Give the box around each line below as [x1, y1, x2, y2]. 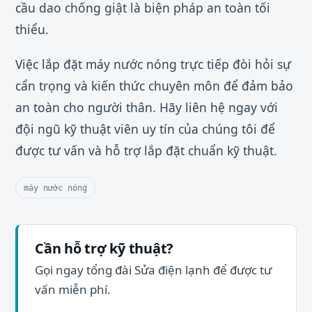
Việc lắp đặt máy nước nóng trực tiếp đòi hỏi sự [15, 55, 291, 72]
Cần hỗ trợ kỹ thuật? [35, 238, 173, 258]
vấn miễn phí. [35, 281, 111, 297]
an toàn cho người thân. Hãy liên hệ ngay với [15, 98, 278, 116]
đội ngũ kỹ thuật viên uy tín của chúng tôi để [15, 120, 275, 137]
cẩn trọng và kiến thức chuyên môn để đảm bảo [15, 77, 293, 94]
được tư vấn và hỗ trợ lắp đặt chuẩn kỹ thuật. [15, 141, 277, 159]
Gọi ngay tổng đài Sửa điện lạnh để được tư [35, 261, 272, 278]
